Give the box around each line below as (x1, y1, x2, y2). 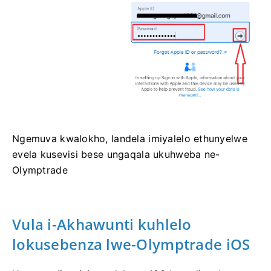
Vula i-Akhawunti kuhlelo (12, 214, 192, 235)
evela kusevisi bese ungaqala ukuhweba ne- (12, 148, 220, 161)
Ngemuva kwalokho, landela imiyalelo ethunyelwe (12, 132, 247, 145)
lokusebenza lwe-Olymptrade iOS (12, 234, 250, 255)
